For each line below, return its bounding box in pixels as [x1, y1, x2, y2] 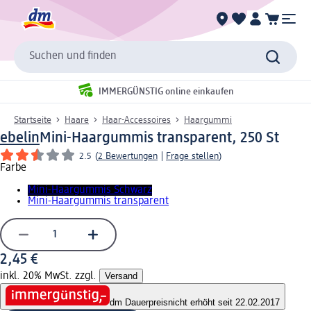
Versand [105, 270, 137, 281]
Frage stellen [166, 151, 219, 161]
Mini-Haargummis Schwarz [28, 184, 152, 196]
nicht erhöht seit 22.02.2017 [168, 297, 280, 308]
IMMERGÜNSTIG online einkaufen [99, 87, 234, 97]
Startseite [14, 115, 51, 125]
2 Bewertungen [98, 151, 158, 161]
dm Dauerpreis [110, 297, 168, 308]
